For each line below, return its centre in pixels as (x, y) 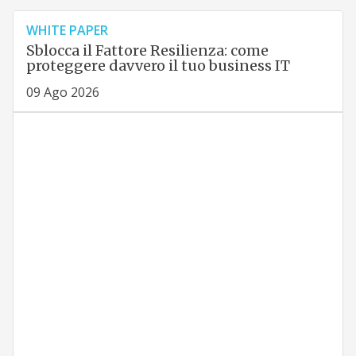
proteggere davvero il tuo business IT (158, 66)
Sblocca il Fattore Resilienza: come (147, 51)
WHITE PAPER (67, 31)
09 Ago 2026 (62, 93)
